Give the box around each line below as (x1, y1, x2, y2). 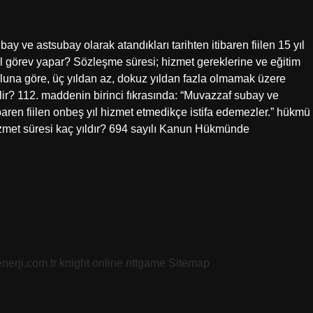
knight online (59, 257, 123, 269)
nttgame (126, 257, 166, 269)
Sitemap (168, 257, 210, 269)
